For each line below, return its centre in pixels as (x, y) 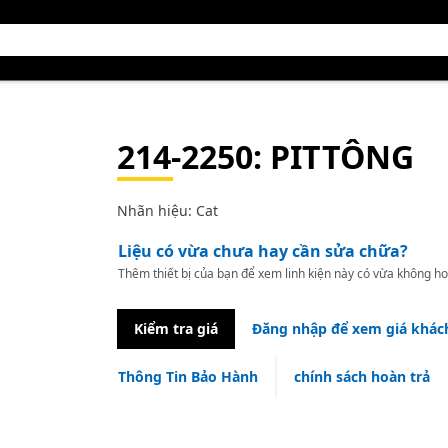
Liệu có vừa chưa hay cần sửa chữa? (262, 251)
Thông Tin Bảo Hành (187, 376)
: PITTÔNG (333, 156)
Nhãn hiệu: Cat (167, 210)
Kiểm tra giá (175, 328)
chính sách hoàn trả (361, 376)
